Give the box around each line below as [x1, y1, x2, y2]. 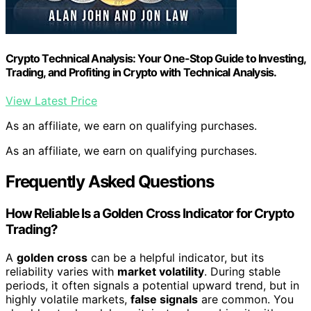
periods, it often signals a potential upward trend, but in [6, 278, 299, 292]
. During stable [204, 264, 280, 278]
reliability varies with [6, 264, 117, 278]
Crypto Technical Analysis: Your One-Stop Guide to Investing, [6, 51, 306, 65]
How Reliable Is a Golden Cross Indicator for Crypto [6, 205, 294, 221]
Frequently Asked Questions [6, 171, 214, 192]
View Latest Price [6, 94, 97, 108]
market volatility [117, 264, 204, 278]
